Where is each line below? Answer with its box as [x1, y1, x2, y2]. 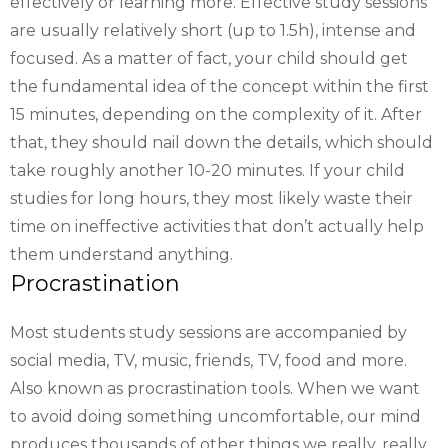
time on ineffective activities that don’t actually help [10, 217, 424, 236]
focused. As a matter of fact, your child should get [10, 49, 408, 68]
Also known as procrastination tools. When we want [10, 379, 420, 398]
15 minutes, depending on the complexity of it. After [10, 105, 422, 124]
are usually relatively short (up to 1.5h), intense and [10, 21, 416, 40]
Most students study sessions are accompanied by [10, 323, 407, 342]
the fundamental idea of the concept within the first [10, 77, 429, 96]
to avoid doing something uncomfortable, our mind [10, 407, 421, 426]
